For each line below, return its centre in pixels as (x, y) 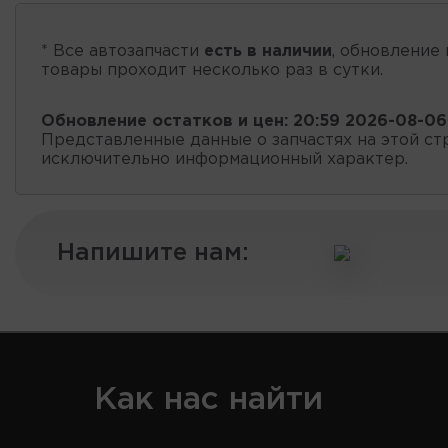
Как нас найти (208, 399)
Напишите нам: (153, 252)
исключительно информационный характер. (224, 159)
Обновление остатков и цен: (164, 121)
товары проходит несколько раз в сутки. (212, 70)
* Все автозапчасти (122, 51)
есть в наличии (268, 51)
